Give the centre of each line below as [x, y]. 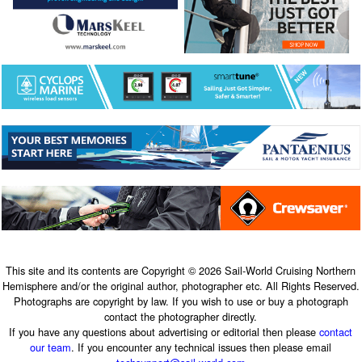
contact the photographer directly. [181, 316]
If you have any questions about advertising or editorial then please [164, 331]
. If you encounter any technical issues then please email [202, 347]
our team [51, 347]
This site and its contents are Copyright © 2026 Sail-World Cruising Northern [181, 270]
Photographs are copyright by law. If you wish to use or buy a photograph [181, 301]
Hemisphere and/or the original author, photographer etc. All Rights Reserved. [181, 285]
